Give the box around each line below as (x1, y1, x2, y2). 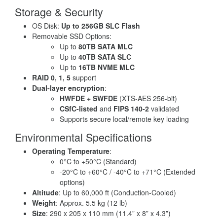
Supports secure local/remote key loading (60, 113, 189, 124)
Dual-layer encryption (32, 82, 105, 93)
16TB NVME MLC (78, 62, 135, 72)
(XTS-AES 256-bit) (117, 93, 177, 103)
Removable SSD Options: (32, 31, 111, 41)
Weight (32, 197, 56, 208)
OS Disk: (32, 20, 61, 31)
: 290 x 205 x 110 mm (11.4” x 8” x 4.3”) (46, 208, 171, 218)
